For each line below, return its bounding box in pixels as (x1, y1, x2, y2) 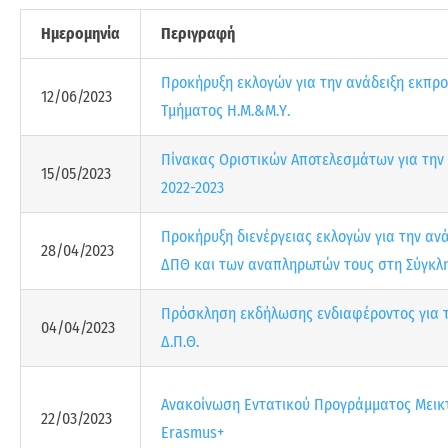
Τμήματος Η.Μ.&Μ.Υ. (161, 101, 290, 120)
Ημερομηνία (41, 24, 120, 43)
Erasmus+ (161, 423, 224, 442)
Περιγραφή (161, 24, 235, 43)
